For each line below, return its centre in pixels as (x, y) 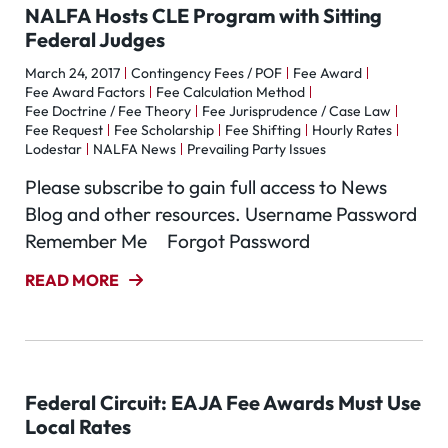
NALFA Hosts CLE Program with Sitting (203, 15)
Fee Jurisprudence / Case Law (296, 111)
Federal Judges (95, 39)
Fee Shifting (263, 130)
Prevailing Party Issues (256, 149)
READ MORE (72, 280)
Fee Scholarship (164, 130)
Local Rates (78, 426)
